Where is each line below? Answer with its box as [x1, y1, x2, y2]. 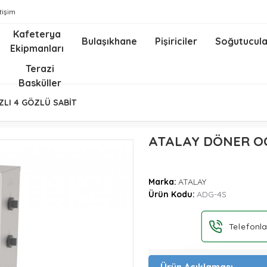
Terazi [26, 63, 55, 74]
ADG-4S [197, 189, 226, 200]
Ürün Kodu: [148, 189, 195, 200]
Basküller [18, 77, 62, 89]
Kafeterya [13, 28, 61, 40]
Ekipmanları [10, 42, 64, 54]
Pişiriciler [155, 35, 198, 47]
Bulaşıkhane [82, 35, 138, 47]
